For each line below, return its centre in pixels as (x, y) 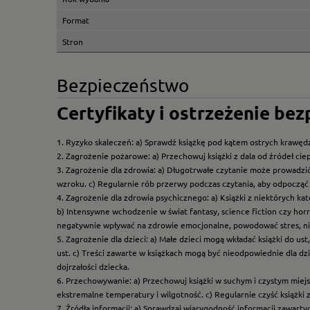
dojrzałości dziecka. (93, 267)
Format (76, 20)
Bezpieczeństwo (123, 86)
